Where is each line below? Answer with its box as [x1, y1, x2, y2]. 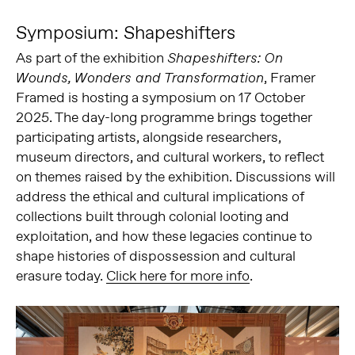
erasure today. [15, 265, 106, 285]
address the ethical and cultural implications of [15, 186, 304, 206]
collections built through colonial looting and [15, 206, 289, 226]
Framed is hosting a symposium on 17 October [15, 87, 305, 107]
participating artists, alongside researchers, [15, 127, 281, 147]
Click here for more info [105, 265, 250, 285]
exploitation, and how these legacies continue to [15, 226, 312, 246]
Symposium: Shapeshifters [15, 19, 235, 44]
